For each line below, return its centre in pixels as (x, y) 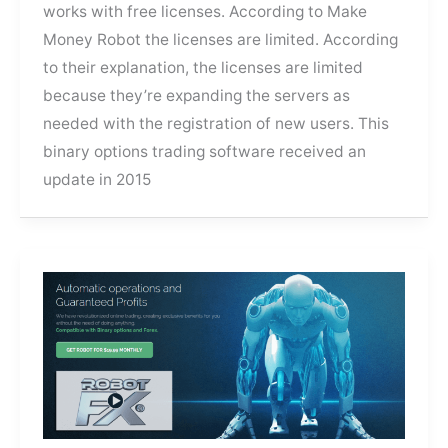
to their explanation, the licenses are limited (203, 67)
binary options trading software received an (205, 151)
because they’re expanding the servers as (197, 95)
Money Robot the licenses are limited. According (221, 39)
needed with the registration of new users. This (216, 123)
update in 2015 (97, 179)
